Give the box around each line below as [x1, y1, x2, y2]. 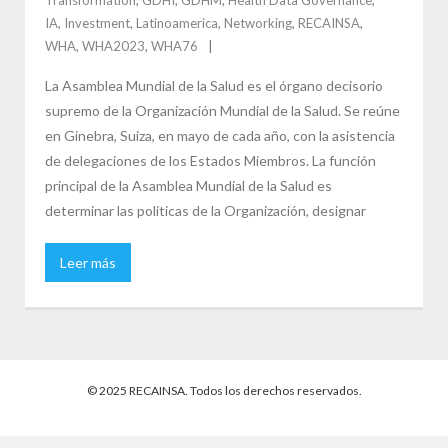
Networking [224, 14, 292, 31]
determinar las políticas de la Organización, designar [45, 201, 366, 219]
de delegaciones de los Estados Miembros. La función [45, 151, 376, 169]
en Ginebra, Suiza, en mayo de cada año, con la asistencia [45, 126, 395, 144]
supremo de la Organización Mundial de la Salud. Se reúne [45, 101, 400, 119]
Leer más [60, 253, 116, 271]
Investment [64, 14, 130, 31]
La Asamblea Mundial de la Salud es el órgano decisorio [45, 76, 383, 94]
